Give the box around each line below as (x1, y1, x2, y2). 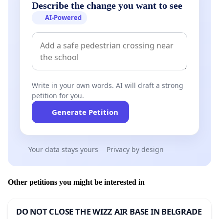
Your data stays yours (28, 144, 98, 154)
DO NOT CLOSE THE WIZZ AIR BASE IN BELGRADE (16, 206, 202, 218)
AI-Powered (45, 13, 82, 22)
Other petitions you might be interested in (8, 178, 145, 187)
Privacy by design (107, 144, 164, 154)
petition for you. (32, 90, 84, 100)
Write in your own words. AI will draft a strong (32, 80, 183, 90)
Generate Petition (51, 107, 118, 117)
